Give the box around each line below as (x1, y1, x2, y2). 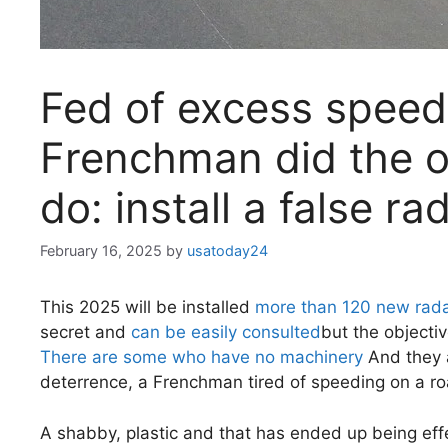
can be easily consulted (131, 322, 321, 343)
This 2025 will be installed (40, 297, 255, 318)
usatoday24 (187, 242, 268, 260)
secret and (40, 322, 131, 343)
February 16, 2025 (40, 242, 162, 260)
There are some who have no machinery (40, 347, 363, 368)
